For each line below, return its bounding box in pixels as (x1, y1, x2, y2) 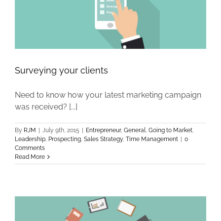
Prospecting (48, 136, 81, 143)
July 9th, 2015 (42, 127, 79, 134)
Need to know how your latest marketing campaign (15, 90, 201, 100)
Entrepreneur (86, 127, 121, 134)
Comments (15, 145, 45, 152)
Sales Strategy (84, 136, 123, 143)
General (124, 127, 146, 134)
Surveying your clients (15, 65, 108, 76)
